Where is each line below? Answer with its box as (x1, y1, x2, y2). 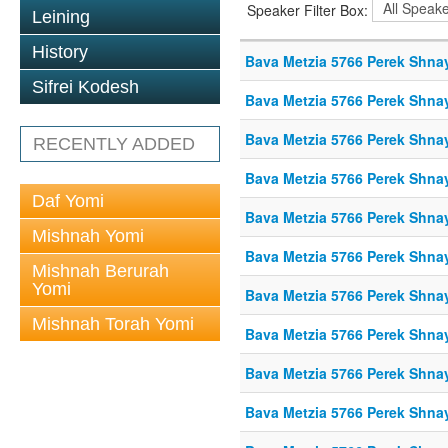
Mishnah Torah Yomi (32, 314, 194, 334)
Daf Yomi (32, 191, 104, 211)
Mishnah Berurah (32, 261, 169, 281)
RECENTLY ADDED (33, 134, 195, 154)
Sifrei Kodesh (32, 77, 139, 97)
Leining (32, 7, 90, 27)
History (32, 42, 88, 62)
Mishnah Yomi (32, 226, 144, 246)
